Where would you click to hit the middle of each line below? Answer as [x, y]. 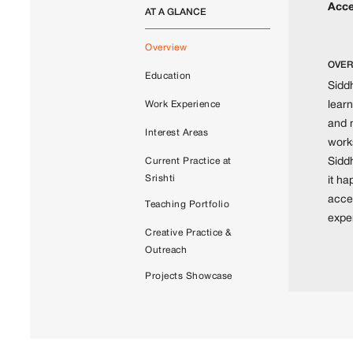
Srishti [160, 179]
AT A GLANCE [176, 12]
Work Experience [183, 105]
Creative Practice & [189, 233]
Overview [166, 48]
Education [168, 76]
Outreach [166, 251]
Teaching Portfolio [188, 205]
